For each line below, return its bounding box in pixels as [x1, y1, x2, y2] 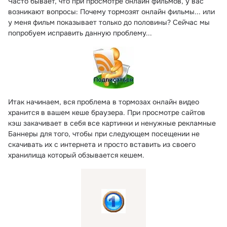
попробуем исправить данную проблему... [8, 28, 152, 38]
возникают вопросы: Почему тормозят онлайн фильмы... [8, 7, 201, 17]
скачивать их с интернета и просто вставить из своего [8, 140, 196, 149]
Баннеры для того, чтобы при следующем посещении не [8, 129, 200, 139]
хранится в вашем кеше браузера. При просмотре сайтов [8, 108, 205, 118]
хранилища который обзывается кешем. [8, 150, 144, 160]
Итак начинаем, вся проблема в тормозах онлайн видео [8, 97, 199, 107]
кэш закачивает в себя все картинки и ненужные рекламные [8, 119, 216, 128]
